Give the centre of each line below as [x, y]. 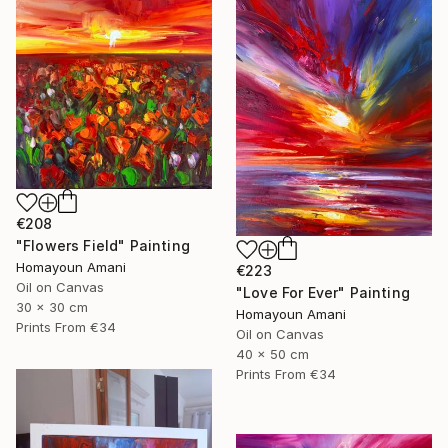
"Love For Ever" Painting [323, 292]
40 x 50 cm [272, 353]
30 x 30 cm [52, 306]
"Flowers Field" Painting [103, 245]
